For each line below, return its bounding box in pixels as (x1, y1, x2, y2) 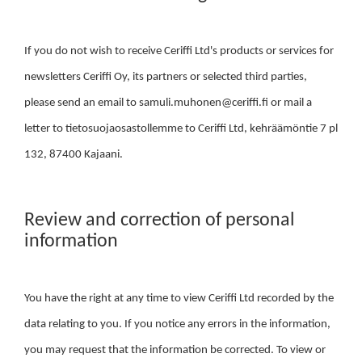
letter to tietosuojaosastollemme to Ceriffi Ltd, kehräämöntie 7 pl (24, 123, 338, 135)
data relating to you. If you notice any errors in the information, (24, 318, 330, 330)
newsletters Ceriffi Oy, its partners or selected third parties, (24, 71, 307, 83)
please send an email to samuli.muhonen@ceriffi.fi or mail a (24, 97, 312, 109)
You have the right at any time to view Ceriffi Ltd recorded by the (24, 293, 334, 305)
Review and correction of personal (24, 211, 295, 230)
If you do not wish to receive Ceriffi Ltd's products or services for (24, 45, 334, 57)
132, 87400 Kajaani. (24, 149, 123, 161)
